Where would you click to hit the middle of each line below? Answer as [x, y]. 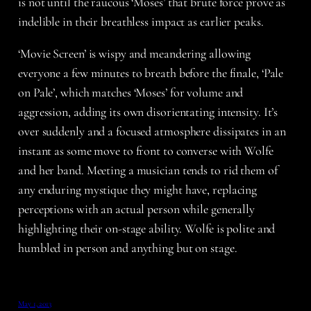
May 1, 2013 [35, 304]
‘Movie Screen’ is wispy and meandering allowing [135, 54]
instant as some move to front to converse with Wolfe [146, 151]
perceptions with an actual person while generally [137, 209]
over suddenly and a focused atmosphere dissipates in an [152, 132]
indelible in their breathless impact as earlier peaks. [141, 22]
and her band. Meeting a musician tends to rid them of [148, 170]
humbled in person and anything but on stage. [128, 248]
